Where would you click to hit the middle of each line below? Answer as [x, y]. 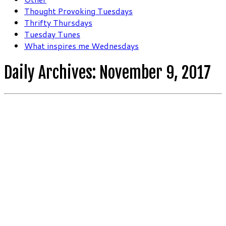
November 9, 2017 [155, 72]
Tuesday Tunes [52, 34]
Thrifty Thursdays [58, 23]
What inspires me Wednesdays [81, 46]
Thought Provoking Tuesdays [78, 11]
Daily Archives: [52, 72]
